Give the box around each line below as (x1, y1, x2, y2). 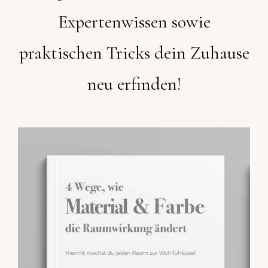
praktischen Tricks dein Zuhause (19, 42, 249, 65)
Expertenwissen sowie (57, 11, 211, 33)
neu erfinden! (87, 73, 181, 96)
